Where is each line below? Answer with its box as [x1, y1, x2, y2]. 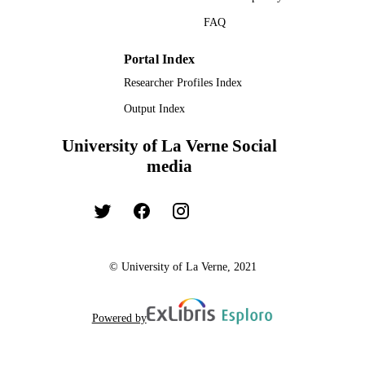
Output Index [123, 102, 185, 116]
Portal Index [123, 51, 196, 66]
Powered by [91, 311, 147, 324]
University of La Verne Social [62, 136, 277, 156]
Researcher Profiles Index [123, 76, 242, 90]
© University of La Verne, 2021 [108, 259, 257, 273]
